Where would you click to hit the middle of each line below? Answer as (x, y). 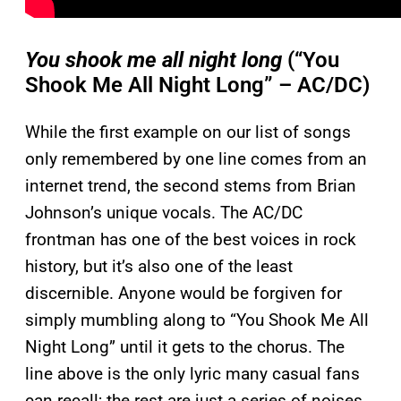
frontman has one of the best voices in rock (191, 240)
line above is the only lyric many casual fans (192, 374)
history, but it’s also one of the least (159, 267)
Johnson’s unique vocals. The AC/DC (164, 213)
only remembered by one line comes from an (196, 159)
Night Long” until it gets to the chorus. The (185, 347)
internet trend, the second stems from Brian (191, 186)
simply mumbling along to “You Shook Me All (197, 320)
